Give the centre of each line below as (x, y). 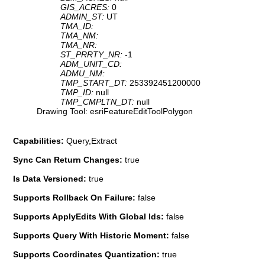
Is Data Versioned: (51, 178)
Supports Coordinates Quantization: (88, 254)
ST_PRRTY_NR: (93, 55)
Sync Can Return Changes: (69, 159)
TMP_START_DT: (95, 83)
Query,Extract (92, 140)
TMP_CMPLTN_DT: (98, 102)
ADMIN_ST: (83, 17)
